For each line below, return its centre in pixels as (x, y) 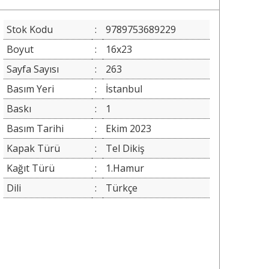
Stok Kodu (29, 30)
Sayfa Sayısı (32, 69)
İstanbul (124, 89)
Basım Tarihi (35, 129)
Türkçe (121, 188)
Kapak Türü (33, 149)
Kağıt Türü (30, 168)
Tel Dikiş (125, 149)
